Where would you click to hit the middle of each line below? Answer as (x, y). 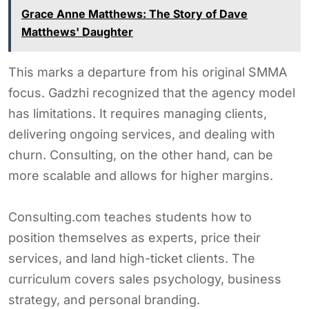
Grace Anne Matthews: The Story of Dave (134, 13)
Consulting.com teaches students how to (130, 217)
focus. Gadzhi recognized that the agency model (152, 92)
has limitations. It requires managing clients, (138, 113)
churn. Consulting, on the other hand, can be (141, 154)
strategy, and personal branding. (104, 299)
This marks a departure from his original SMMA (148, 72)
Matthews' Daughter (77, 31)
